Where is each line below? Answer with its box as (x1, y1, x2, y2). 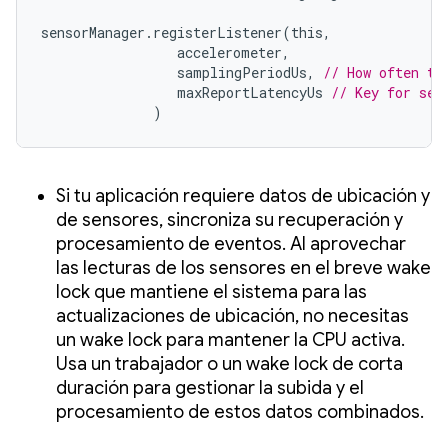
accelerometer (177, 42, 282, 62)
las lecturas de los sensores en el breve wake (56, 256, 431, 279)
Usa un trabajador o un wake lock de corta (56, 352, 403, 375)
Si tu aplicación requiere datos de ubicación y (56, 184, 430, 207)
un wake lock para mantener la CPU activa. (56, 328, 405, 351)
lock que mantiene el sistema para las (56, 280, 367, 303)
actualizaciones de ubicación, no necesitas (56, 304, 409, 327)
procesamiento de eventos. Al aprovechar (56, 232, 406, 255)
